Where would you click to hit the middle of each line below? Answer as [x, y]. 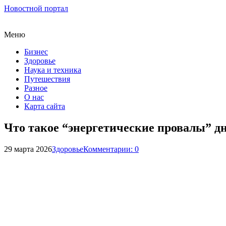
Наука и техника [53, 70]
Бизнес [36, 52]
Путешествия [47, 79]
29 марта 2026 [28, 149]
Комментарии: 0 [111, 149]
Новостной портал [36, 8]
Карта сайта [45, 106]
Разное [36, 88]
